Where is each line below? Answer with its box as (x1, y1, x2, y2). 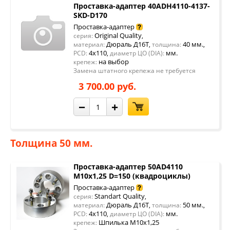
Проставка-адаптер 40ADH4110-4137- (73, 1, 210, 11)
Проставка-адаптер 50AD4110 (73, 162, 183, 171)
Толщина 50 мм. (10, 137, 92, 150)
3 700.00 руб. (79, 80, 136, 92)
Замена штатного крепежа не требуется (73, 66, 196, 75)
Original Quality (93, 31, 142, 40)
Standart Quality (93, 191, 145, 201)
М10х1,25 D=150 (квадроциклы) (73, 171, 190, 181)
